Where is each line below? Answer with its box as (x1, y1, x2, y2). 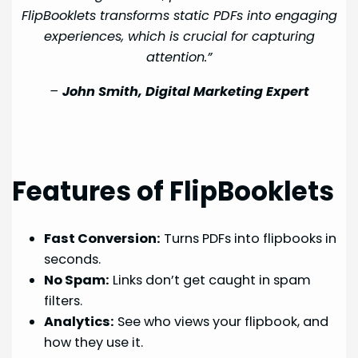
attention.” (146, 48, 212, 67)
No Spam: (44, 271, 110, 290)
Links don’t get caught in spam (109, 271, 312, 290)
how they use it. (44, 333, 144, 352)
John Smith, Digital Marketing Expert (62, 82, 309, 101)
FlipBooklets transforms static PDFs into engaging (21, 6, 337, 26)
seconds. (44, 250, 101, 269)
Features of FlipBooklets (12, 173, 335, 209)
